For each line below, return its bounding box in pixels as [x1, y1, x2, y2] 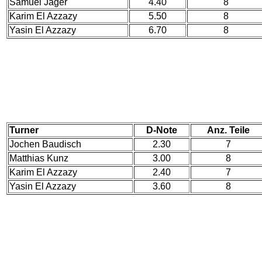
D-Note [146, 125, 177, 135]
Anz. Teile [207, 125, 250, 135]
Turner [9, 125, 39, 135]
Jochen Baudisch [9, 139, 81, 149]
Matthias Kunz [9, 153, 68, 163]
